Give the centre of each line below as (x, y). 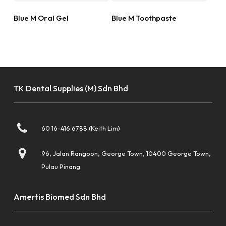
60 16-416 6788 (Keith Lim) (80, 128)
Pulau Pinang (61, 167)
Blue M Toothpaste (144, 18)
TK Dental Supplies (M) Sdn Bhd (71, 89)
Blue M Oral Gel (41, 18)
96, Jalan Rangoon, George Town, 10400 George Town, (126, 154)
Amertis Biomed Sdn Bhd (60, 197)
